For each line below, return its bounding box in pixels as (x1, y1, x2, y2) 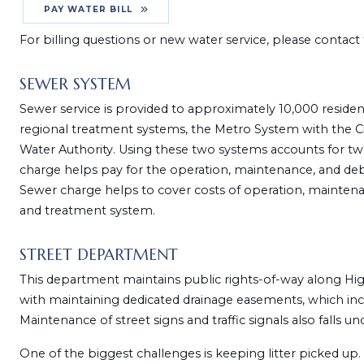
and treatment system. (19, 203, 155, 218)
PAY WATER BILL (43, 4, 132, 15)
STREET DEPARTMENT (19, 245, 178, 264)
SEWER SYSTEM (19, 74, 131, 93)
